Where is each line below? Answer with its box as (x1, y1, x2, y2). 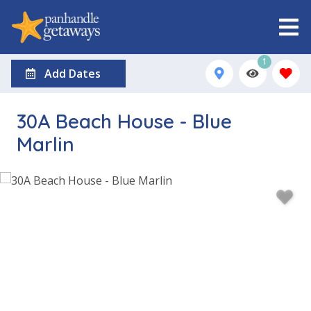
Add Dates (44, 65, 101, 81)
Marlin (17, 131, 74, 156)
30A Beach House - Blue (17, 108, 232, 133)
